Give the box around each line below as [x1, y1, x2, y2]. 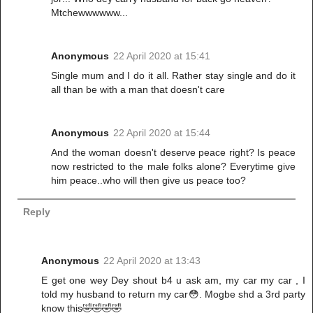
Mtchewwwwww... [51, 6, 129, 18]
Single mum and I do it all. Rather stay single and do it [51, 69, 296, 81]
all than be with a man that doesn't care [51, 83, 226, 95]
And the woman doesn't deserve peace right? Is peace [51, 146, 296, 158]
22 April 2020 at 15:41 [113, 50, 211, 61]
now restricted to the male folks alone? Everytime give [51, 160, 296, 172]
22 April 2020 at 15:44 [113, 126, 211, 138]
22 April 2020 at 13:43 [103, 254, 201, 266]
